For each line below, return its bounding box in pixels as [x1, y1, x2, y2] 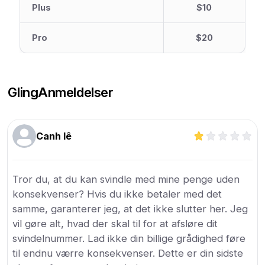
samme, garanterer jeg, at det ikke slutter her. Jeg [12, 203, 248, 215]
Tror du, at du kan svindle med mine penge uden [12, 173, 240, 185]
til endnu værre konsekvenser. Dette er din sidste [12, 247, 244, 259]
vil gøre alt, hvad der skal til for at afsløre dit [12, 218, 218, 230]
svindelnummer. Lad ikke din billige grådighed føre [12, 232, 246, 244]
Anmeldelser [38, 84, 114, 100]
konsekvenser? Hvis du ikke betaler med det [12, 188, 222, 200]
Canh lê [36, 130, 72, 142]
